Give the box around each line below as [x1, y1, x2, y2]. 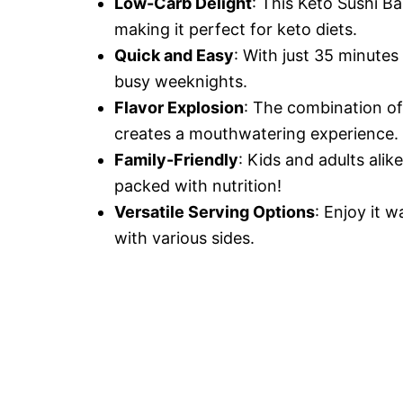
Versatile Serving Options [114, 202, 315, 221]
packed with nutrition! [114, 176, 282, 195]
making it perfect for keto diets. [114, 20, 357, 39]
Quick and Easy [114, 46, 234, 65]
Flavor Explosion [114, 98, 244, 117]
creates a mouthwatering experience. [114, 124, 399, 143]
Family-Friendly [114, 150, 238, 169]
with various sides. [114, 228, 255, 247]
